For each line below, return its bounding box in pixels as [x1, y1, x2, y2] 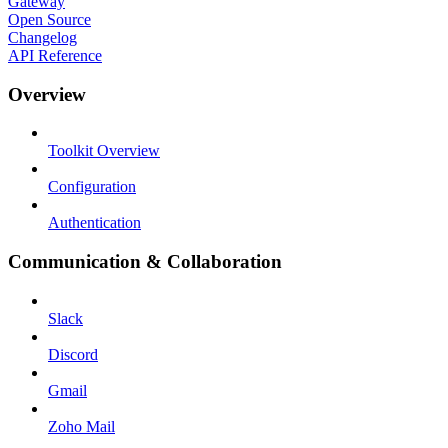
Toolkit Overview [48, 142, 160, 160]
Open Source [8, 10, 91, 28]
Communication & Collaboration [8, 250, 282, 272]
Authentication [48, 214, 141, 232]
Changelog [8, 28, 77, 46]
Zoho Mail [48, 417, 115, 435]
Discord [48, 345, 98, 363]
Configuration [48, 178, 136, 196]
